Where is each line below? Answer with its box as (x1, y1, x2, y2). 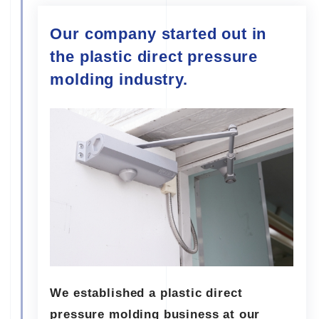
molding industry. (50, 71, 188, 89)
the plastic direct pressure (50, 48, 258, 66)
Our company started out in (50, 26, 267, 43)
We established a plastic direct (50, 286, 243, 300)
